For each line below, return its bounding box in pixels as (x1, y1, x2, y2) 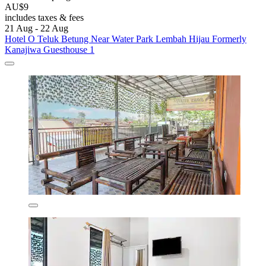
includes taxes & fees (5, 12, 84, 23)
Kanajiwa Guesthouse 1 (5, 44, 94, 55)
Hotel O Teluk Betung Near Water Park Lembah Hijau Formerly (5, 33, 246, 44)
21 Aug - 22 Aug (5, 23, 68, 33)
